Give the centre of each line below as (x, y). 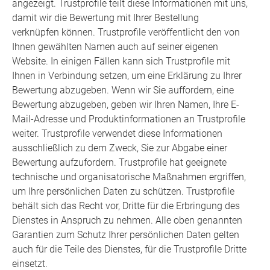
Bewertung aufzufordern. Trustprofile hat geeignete (119, 163)
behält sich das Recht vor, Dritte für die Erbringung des (126, 206)
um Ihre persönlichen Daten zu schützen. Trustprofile (123, 192)
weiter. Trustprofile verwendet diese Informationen (117, 134)
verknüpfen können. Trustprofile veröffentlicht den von (126, 33)
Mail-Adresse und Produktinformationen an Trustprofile (129, 119)
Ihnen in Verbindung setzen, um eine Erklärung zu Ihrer (127, 76)
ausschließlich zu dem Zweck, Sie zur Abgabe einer (120, 148)
